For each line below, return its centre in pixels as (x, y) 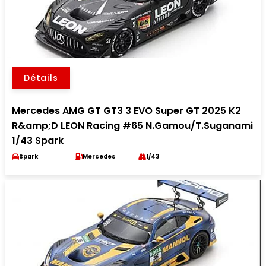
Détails (41, 78)
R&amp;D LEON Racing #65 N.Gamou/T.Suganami (132, 126)
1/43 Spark (38, 141)
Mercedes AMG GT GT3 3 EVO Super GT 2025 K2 (126, 111)
